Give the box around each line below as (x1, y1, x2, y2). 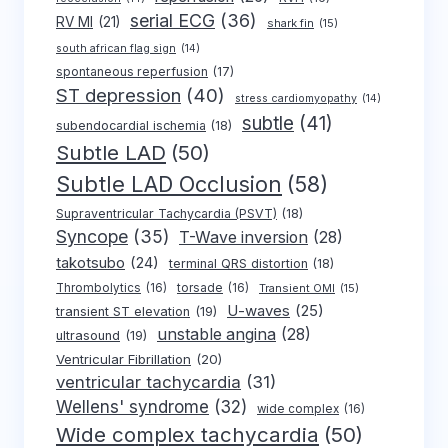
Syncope (56, 226, 128, 248)
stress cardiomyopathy (235, 92, 357, 106)
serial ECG (130, 10, 215, 32)
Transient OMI (259, 281, 335, 296)
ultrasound (56, 328, 120, 344)
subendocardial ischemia (56, 118, 206, 134)
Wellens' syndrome (56, 397, 209, 418)
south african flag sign (56, 42, 176, 56)
